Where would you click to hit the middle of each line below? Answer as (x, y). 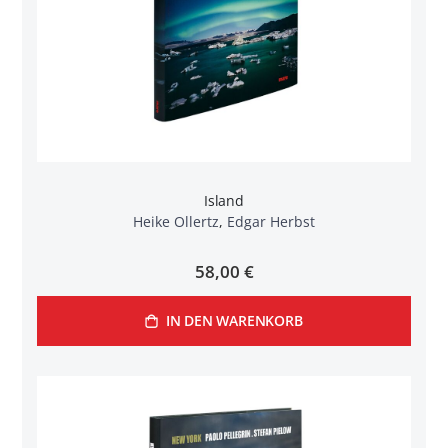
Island (224, 200)
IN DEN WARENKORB (234, 321)
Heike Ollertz (176, 221)
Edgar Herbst (271, 221)
